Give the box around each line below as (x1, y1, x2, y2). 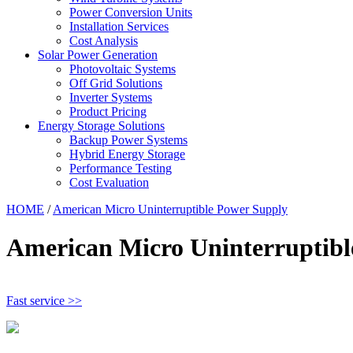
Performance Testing (69, 162, 172, 175)
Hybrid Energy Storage (69, 147, 185, 161)
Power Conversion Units (69, 6, 192, 19)
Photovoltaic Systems (69, 62, 176, 76)
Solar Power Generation (38, 48, 158, 61)
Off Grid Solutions (69, 76, 162, 90)
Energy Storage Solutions (38, 119, 165, 132)
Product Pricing (69, 105, 147, 118)
